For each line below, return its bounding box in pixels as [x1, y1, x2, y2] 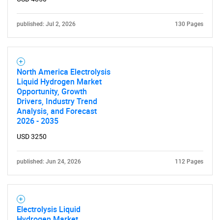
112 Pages [175, 158, 203, 165]
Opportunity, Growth [17, 85, 87, 97]
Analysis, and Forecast [17, 105, 97, 116]
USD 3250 [17, 132, 47, 140]
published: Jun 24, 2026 [17, 158, 81, 165]
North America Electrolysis [17, 66, 110, 77]
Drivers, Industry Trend [17, 95, 97, 107]
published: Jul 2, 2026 [17, 20, 76, 27]
